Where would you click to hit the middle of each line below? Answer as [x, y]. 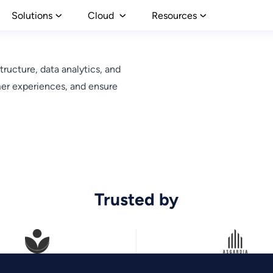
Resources [174, 15]
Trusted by [136, 199]
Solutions [32, 15]
